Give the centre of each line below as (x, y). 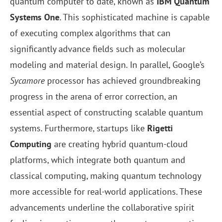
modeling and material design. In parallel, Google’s (107, 65)
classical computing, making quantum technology (105, 176)
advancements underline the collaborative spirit (102, 208)
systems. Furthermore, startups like (79, 128)
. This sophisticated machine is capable (135, 17)
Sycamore (27, 81)
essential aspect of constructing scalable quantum (107, 112)
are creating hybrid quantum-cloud (120, 144)
